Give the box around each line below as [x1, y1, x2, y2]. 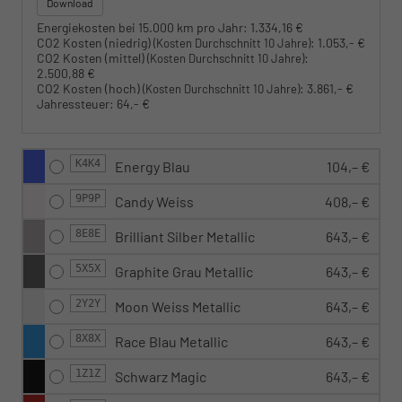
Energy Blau [115, 158, 190, 176]
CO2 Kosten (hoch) [37, 81, 143, 97]
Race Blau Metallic [115, 333, 228, 351]
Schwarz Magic [115, 368, 206, 386]
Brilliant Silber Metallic [115, 228, 255, 246]
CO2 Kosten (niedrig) [37, 35, 153, 51]
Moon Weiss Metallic [115, 298, 240, 316]
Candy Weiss [115, 193, 194, 211]
